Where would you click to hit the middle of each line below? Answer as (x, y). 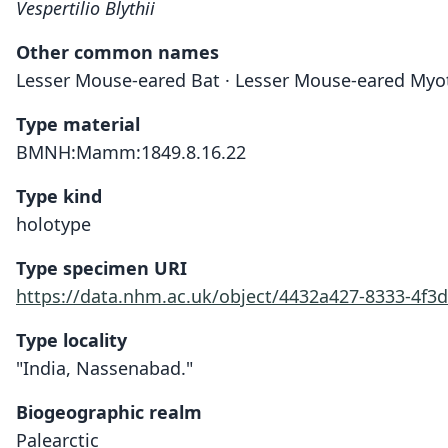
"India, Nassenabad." (104, 368)
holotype (53, 224)
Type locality (71, 340)
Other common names (117, 52)
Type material (78, 124)
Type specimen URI (101, 268)
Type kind (59, 196)
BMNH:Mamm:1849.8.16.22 (131, 152)
